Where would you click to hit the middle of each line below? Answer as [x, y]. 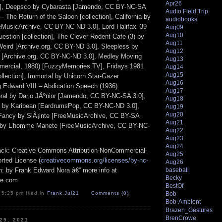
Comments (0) [110, 193]
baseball [177, 170]
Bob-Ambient [183, 202]
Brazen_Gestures [189, 210]
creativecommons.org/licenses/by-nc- [94, 160]
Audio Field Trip [187, 11]
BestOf [174, 186]
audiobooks [181, 19]
